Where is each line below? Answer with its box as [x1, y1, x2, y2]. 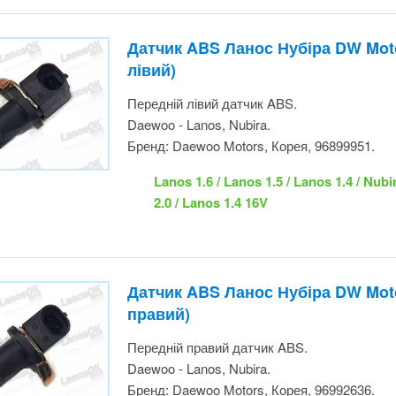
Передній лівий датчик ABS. [119, 3, 295, 20]
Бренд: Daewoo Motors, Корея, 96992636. [119, 289, 386, 307]
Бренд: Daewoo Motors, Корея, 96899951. [119, 45, 386, 63]
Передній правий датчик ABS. [119, 247, 308, 264]
